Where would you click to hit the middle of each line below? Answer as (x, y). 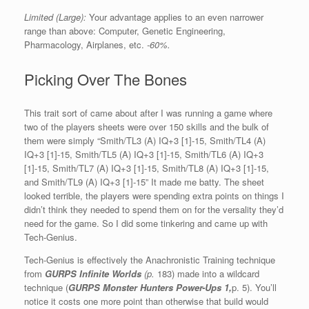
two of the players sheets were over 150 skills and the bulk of (147, 127)
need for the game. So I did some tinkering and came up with (146, 223)
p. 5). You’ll (254, 288)
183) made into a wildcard (207, 274)
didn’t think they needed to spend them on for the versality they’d (154, 210)
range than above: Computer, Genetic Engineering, (125, 30)
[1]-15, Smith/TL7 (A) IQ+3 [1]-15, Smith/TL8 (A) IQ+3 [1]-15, (147, 168)
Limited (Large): (55, 17)
